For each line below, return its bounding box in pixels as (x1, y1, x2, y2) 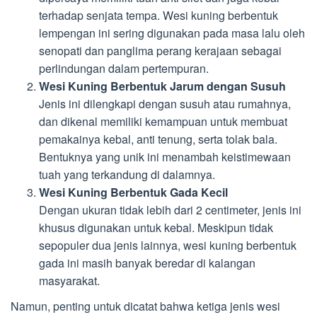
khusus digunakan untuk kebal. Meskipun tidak (39, 219, 273, 236)
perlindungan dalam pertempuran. (39, 59, 209, 76)
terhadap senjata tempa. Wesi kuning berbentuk (39, 6, 278, 23)
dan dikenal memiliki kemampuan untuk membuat (39, 113, 287, 129)
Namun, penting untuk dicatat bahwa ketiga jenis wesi (11, 298, 280, 315)
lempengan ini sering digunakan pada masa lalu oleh (39, 24, 305, 41)
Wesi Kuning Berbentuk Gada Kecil (39, 183, 228, 200)
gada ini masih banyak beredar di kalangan (39, 254, 255, 271)
